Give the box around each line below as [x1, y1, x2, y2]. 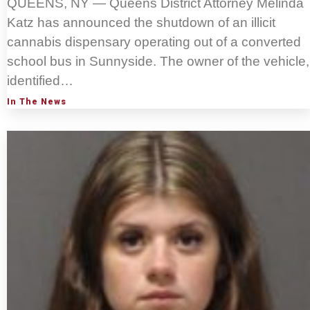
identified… [7, 73, 73, 89]
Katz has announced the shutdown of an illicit [7, 15, 275, 30]
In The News [7, 97, 66, 107]
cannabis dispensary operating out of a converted [7, 35, 301, 50]
